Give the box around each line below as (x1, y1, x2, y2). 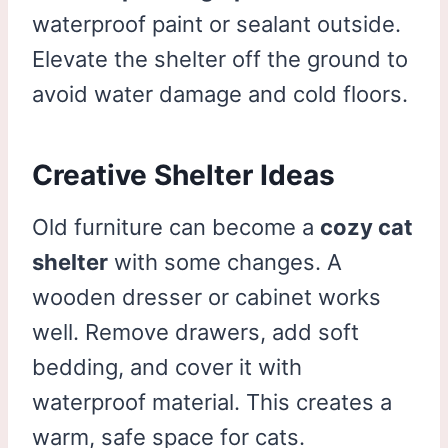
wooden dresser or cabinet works (32, 283, 381, 310)
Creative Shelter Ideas (32, 157, 335, 192)
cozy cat (320, 213, 413, 240)
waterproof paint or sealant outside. (32, 10, 401, 37)
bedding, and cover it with (32, 353, 302, 380)
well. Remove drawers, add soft (32, 318, 359, 345)
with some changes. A (108, 248, 342, 275)
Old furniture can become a (32, 213, 320, 240)
